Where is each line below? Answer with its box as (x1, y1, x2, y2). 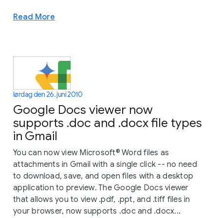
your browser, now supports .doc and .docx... (13, 206, 181, 216)
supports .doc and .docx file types (13, 115, 202, 130)
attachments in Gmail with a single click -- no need (13, 159, 197, 169)
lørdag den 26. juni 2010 (13, 90, 83, 99)
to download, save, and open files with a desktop (13, 171, 193, 181)
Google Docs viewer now (13, 102, 153, 117)
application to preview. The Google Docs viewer (13, 182, 189, 193)
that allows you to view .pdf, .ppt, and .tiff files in (13, 194, 190, 204)
